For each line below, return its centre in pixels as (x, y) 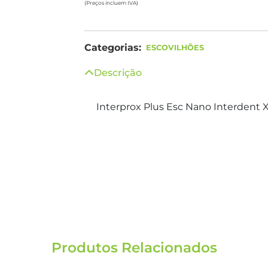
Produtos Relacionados (134, 248)
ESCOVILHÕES (175, 48)
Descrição (118, 73)
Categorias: (113, 48)
